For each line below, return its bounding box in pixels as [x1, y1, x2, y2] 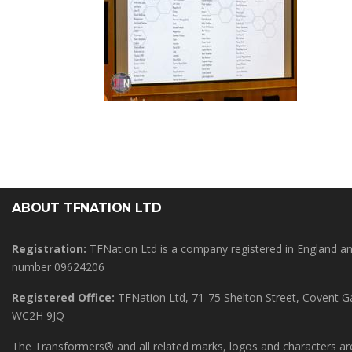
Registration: [12, 241, 86, 256]
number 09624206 [12, 259, 104, 274]
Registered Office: [12, 290, 115, 305]
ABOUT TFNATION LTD [12, 200, 162, 215]
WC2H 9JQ [12, 308, 64, 323]
